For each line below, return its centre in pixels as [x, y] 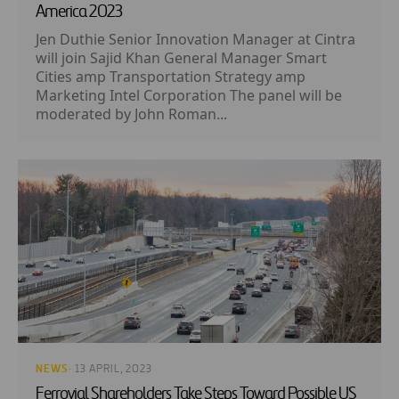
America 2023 [79, 12]
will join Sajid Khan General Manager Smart [181, 58]
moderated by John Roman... [131, 114]
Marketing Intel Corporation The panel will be [189, 96]
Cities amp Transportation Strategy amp [171, 77]
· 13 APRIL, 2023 [110, 369]
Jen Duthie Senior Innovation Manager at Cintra [195, 40]
